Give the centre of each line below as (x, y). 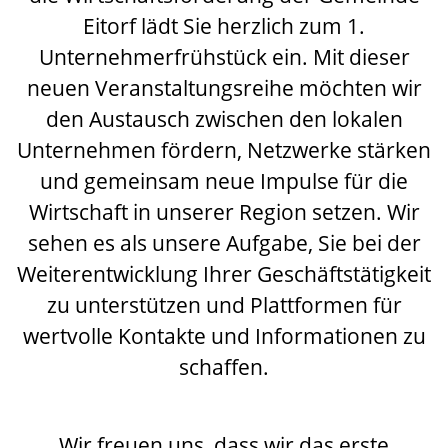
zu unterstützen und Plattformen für (224, 305)
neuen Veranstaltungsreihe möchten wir (224, 88)
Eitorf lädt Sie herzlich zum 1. (224, 26)
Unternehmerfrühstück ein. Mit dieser (224, 57)
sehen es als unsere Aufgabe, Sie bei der (224, 243)
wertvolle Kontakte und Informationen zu (224, 336)
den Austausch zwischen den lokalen (224, 119)
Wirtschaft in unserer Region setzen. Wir (224, 212)
